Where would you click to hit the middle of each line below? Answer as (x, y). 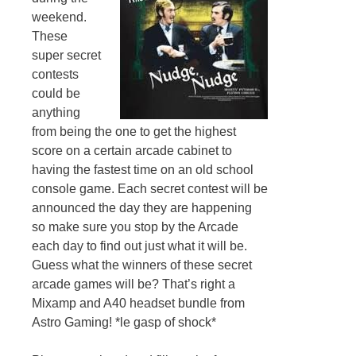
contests (55, 75)
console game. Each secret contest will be (150, 189)
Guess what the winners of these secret (142, 265)
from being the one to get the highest (134, 132)
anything (56, 113)
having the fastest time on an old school (143, 170)
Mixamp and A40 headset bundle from (138, 304)
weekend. (59, 17)
